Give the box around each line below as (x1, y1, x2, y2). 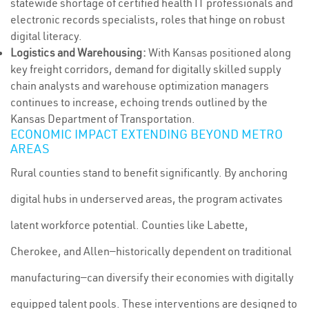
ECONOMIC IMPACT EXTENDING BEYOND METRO (10, 126, 283, 142)
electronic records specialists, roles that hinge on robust (10, 12, 285, 26)
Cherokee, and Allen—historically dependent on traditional (10, 244, 292, 258)
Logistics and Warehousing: (10, 46, 146, 59)
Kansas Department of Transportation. (10, 112, 195, 126)
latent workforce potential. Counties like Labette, (10, 218, 248, 232)
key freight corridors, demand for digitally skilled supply (10, 62, 281, 76)
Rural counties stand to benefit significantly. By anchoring (10, 166, 288, 179)
